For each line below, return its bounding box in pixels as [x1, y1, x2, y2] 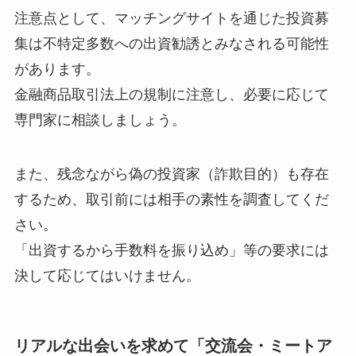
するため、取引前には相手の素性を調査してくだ [14, 192, 329, 208]
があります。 [14, 61, 100, 78]
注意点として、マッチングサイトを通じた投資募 [14, 10, 329, 27]
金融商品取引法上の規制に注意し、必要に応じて [14, 87, 329, 103]
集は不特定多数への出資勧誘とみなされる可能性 [14, 36, 329, 52]
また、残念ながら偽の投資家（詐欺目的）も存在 [14, 166, 329, 183]
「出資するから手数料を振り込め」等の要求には [14, 242, 329, 259]
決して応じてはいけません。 [14, 268, 200, 284]
